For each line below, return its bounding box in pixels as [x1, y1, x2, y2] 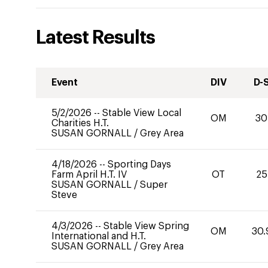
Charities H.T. [51, 118, 109, 128]
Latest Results [36, 28, 155, 47]
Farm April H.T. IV [51, 170, 127, 179]
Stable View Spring [103, 221, 189, 231]
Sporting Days [108, 160, 171, 169]
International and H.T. [51, 232, 146, 241]
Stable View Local [102, 108, 181, 118]
